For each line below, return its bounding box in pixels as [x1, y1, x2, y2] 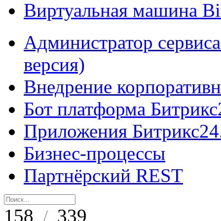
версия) [24, 54, 85, 75]
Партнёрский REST [24, 165, 183, 186]
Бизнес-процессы [24, 143, 165, 164]
